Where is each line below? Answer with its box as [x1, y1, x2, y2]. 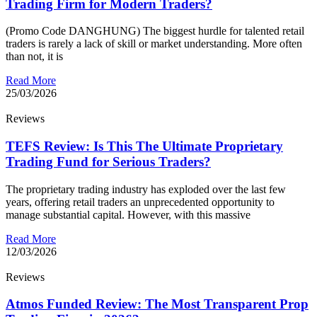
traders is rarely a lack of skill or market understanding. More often [6, 38, 302, 50]
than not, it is [6, 50, 63, 63]
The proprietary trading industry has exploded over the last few [6, 183, 286, 195]
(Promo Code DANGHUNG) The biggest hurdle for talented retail [6, 25, 304, 38]
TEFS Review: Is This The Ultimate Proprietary [6, 138, 283, 154]
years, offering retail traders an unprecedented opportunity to [6, 195, 275, 208]
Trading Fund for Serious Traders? [6, 154, 211, 169]
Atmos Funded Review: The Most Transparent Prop [6, 296, 309, 312]
